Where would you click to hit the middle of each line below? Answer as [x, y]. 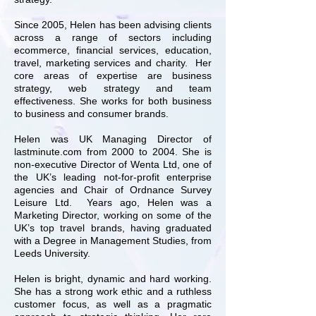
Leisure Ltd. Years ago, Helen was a [113, 202]
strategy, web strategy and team [113, 88]
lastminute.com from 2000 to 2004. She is [113, 152]
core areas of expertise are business [113, 75]
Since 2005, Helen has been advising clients [113, 25]
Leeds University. [52, 253]
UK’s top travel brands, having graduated [113, 228]
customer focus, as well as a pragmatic [113, 304]
